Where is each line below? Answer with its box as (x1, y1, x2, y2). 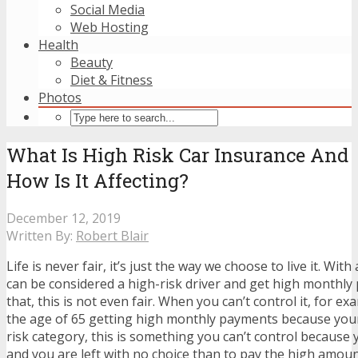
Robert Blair (76, 226, 149, 245)
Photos (38, 89, 82, 106)
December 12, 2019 (6, 209, 121, 227)
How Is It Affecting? (6, 167, 189, 193)
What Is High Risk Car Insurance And (6, 141, 348, 168)
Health (38, 36, 78, 54)
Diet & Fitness (70, 71, 153, 89)
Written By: (6, 226, 76, 245)
